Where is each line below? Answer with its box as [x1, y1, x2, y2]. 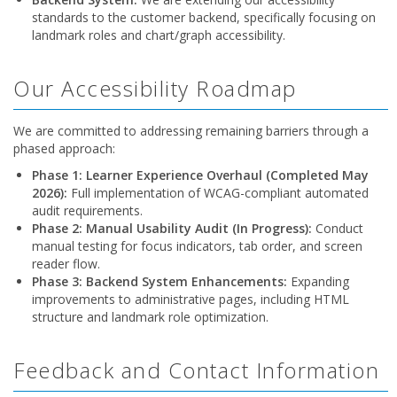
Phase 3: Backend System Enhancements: [32, 273, 287, 290]
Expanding [287, 273, 349, 290]
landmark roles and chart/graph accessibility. [32, 27, 285, 43]
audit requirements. [32, 202, 143, 219]
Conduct [312, 220, 363, 237]
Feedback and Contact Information [13, 355, 379, 385]
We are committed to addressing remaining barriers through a [13, 122, 369, 139]
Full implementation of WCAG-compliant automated [67, 184, 369, 201]
